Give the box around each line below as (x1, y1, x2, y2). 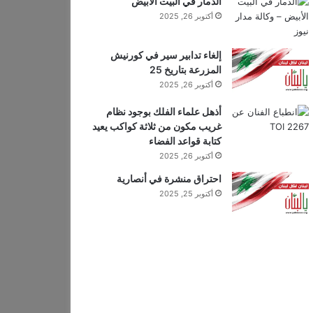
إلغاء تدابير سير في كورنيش (110, 49, 221, 61)
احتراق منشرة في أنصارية (116, 172, 221, 184)
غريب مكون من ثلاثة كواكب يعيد (92, 119, 221, 132)
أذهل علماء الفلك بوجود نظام (105, 105, 221, 117)
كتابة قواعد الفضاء (148, 134, 221, 147)
